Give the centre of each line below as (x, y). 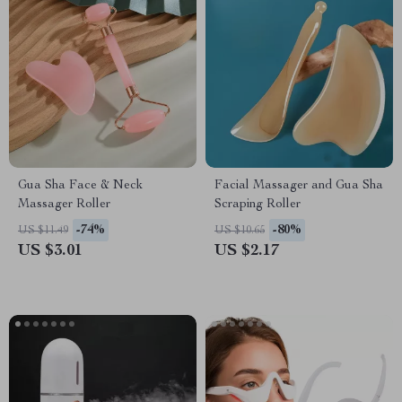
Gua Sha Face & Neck (80, 186)
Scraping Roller (258, 205)
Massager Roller (64, 205)
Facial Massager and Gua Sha (299, 186)
